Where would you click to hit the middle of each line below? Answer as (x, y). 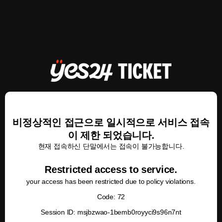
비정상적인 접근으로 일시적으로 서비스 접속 (111, 122)
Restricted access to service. (111, 169)
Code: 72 (111, 197)
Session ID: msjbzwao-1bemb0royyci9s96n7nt (111, 212)
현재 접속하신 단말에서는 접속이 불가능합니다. (111, 146)
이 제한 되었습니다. (111, 135)
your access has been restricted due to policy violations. (111, 181)
